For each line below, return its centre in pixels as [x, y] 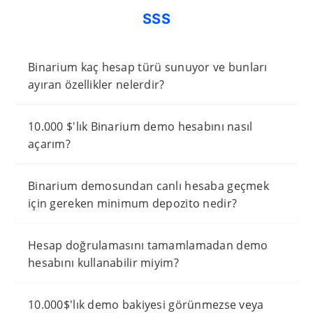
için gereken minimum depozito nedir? [133, 203]
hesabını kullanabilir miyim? [103, 262]
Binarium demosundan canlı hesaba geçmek [148, 185]
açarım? [49, 144]
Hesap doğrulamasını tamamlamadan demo [148, 245]
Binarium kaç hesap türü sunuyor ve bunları [148, 67]
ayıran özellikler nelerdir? [96, 84]
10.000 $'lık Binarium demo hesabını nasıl [140, 126]
